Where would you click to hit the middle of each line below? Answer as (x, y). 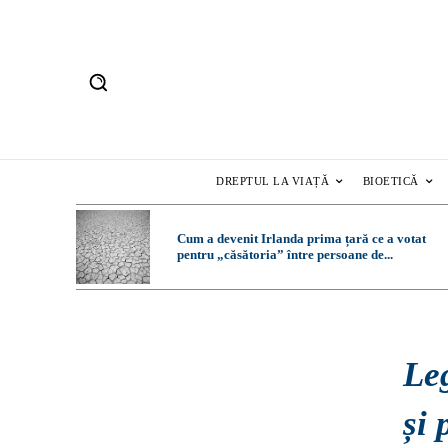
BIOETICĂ (390, 181)
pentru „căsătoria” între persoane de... (284, 255)
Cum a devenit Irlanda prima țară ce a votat (301, 239)
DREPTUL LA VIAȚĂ (273, 181)
